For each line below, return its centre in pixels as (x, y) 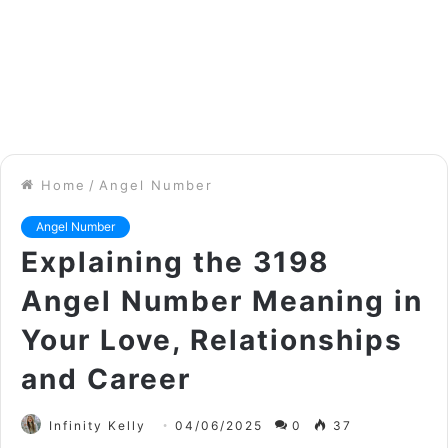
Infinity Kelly (97, 426)
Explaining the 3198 (175, 262)
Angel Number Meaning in (222, 301)
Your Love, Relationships (212, 340)
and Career (106, 379)
